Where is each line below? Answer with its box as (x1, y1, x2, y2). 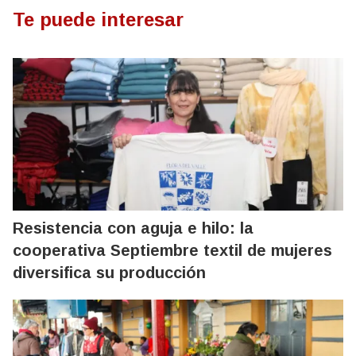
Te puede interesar (13, 9, 184, 31)
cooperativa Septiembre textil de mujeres (13, 242, 332, 260)
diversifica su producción (13, 264, 206, 282)
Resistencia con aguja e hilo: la (13, 219, 253, 238)
